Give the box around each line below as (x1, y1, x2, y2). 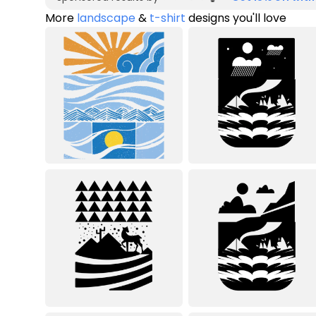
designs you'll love (186, 9, 286, 26)
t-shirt (150, 9, 186, 26)
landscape (77, 9, 135, 26)
